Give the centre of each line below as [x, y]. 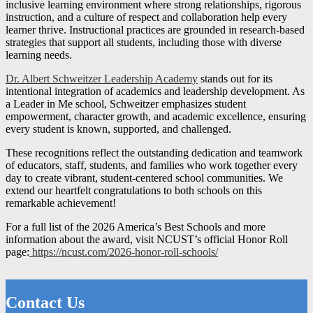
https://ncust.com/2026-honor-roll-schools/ [124, 252]
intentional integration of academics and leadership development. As [155, 92]
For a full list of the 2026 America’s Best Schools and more [136, 227]
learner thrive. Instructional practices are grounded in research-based [155, 30]
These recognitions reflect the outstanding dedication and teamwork [154, 153]
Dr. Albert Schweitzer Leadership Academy [102, 79]
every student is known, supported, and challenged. [118, 129]
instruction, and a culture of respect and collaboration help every [146, 17]
